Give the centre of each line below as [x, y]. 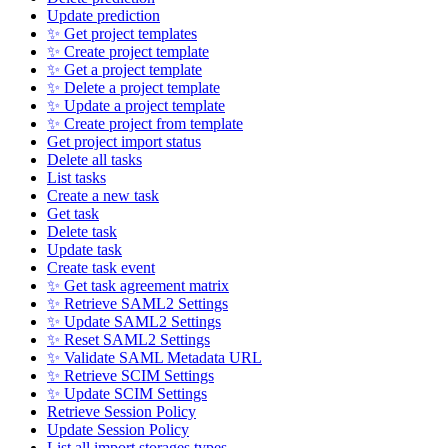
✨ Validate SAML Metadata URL [154, 358]
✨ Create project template [128, 52]
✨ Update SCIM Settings [127, 394]
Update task [84, 250]
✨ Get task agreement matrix [138, 286]
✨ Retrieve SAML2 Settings [137, 304]
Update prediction [103, 16]
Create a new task [103, 196]
